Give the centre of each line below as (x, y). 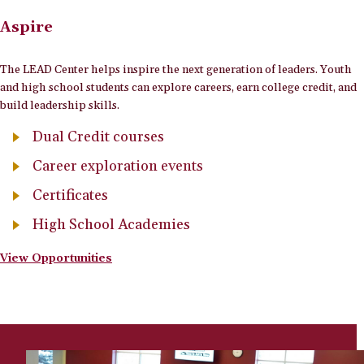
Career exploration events (118, 166)
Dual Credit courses (98, 136)
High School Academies (111, 224)
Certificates (70, 195)
